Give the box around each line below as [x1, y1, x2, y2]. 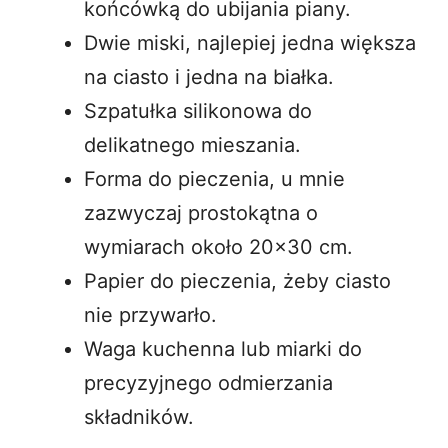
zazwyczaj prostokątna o [84, 200, 318, 225]
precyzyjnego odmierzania [84, 370, 333, 395]
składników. [84, 404, 194, 429]
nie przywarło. [84, 302, 217, 327]
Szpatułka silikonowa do [84, 98, 312, 123]
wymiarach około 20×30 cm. [84, 234, 353, 259]
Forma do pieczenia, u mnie [84, 166, 345, 191]
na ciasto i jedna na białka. [84, 64, 334, 89]
